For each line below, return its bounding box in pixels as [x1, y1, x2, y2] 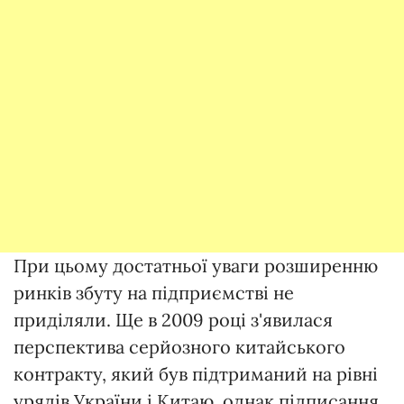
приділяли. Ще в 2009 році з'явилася [14, 308, 333, 332]
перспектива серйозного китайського [14, 335, 345, 359]
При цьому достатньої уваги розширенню [14, 254, 378, 278]
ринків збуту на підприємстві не [14, 281, 294, 305]
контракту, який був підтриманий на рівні [14, 363, 378, 386]
